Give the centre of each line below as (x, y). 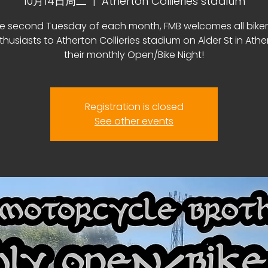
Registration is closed (134, 107)
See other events (134, 121)
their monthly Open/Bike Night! (134, 55)
